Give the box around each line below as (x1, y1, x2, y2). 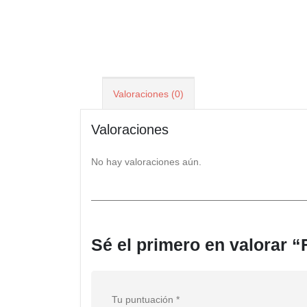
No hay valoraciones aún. (91, 156, 201, 168)
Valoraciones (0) (113, 88, 184, 99)
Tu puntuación (112, 294, 176, 306)
